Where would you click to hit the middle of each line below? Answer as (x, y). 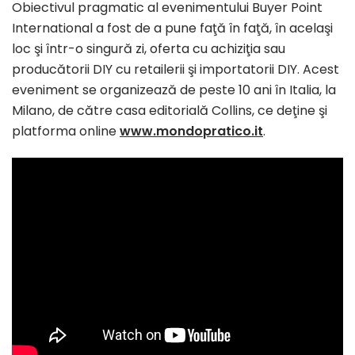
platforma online (66, 132)
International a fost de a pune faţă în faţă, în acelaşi (172, 29)
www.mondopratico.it (191, 132)
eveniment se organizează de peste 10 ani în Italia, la (174, 90)
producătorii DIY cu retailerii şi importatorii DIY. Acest (176, 70)
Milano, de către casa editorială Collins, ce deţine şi (170, 111)
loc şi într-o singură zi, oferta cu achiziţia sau (149, 49)
